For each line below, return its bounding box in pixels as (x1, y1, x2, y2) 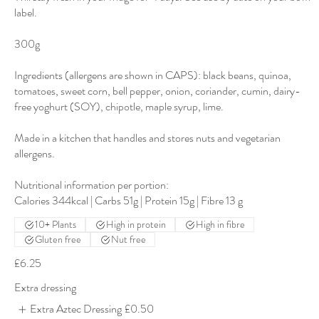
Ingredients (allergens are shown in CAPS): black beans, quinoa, (14, 67, 291, 84)
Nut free (111, 232, 146, 247)
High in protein (106, 217, 166, 232)
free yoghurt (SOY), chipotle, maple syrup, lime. (14, 98, 224, 115)
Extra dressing (14, 279, 76, 296)
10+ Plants (35, 217, 76, 232)
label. (14, 4, 37, 21)
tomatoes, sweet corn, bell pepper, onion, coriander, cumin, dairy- (14, 83, 300, 100)
